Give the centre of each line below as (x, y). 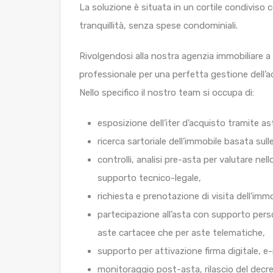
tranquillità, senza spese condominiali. (158, 26)
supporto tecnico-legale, (149, 178)
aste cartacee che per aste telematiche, (181, 233)
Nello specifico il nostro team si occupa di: (167, 93)
